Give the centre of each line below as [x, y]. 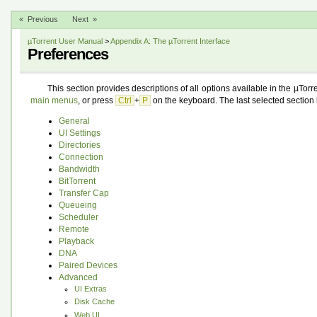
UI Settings [79, 133]
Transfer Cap [83, 194]
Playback [76, 242]
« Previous [38, 19]
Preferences [68, 54]
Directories [79, 145]
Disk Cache [94, 302]
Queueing [77, 206]
